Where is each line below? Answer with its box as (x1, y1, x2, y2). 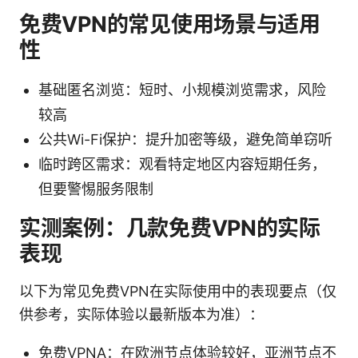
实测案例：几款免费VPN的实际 (19, 214, 320, 241)
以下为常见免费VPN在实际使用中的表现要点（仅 (19, 282, 336, 300)
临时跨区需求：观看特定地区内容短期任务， (38, 155, 326, 173)
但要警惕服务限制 (38, 180, 153, 197)
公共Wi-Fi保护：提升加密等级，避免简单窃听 (38, 130, 332, 148)
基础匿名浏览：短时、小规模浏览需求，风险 (38, 81, 326, 98)
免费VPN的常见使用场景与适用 (19, 10, 320, 38)
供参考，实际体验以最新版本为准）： (19, 305, 264, 323)
